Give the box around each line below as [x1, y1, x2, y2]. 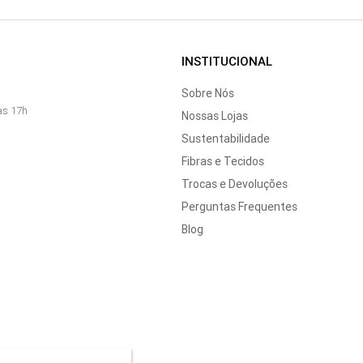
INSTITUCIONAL [181, 53, 272, 70]
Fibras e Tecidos [181, 154, 264, 169]
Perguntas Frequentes [181, 199, 297, 215]
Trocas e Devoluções [181, 177, 288, 192]
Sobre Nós [181, 86, 234, 101]
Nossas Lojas [181, 109, 248, 124]
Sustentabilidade [181, 131, 270, 147]
